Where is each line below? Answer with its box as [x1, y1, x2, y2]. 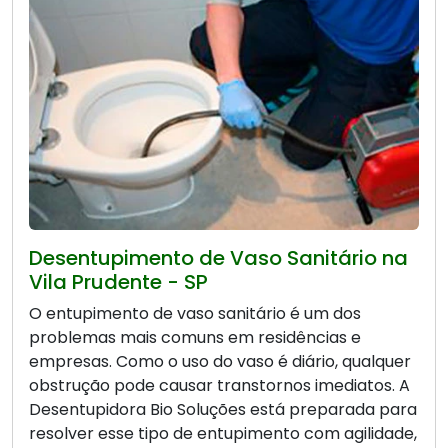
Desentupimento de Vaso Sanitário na [29, 243, 408, 272]
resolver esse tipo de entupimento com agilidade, [29, 421, 417, 445]
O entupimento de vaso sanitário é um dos [29, 301, 361, 325]
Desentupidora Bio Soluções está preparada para [29, 397, 417, 421]
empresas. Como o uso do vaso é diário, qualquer [29, 349, 411, 373]
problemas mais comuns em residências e [29, 325, 361, 349]
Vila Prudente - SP [29, 267, 208, 296]
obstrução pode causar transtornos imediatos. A [29, 373, 410, 397]
